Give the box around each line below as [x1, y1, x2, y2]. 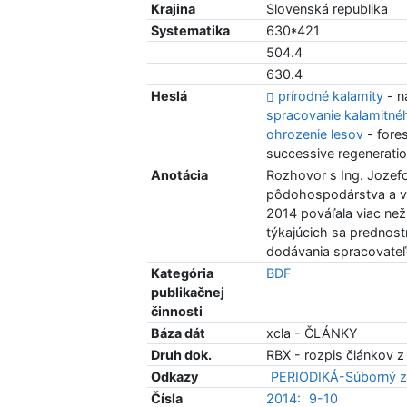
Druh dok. [151, 347, 213, 363]
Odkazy [151, 369, 199, 385]
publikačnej [151, 284, 225, 301]
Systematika [151, 23, 231, 39]
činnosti [151, 303, 203, 320]
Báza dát [151, 325, 206, 342]
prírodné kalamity [278, 88, 384, 104]
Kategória [151, 265, 214, 282]
